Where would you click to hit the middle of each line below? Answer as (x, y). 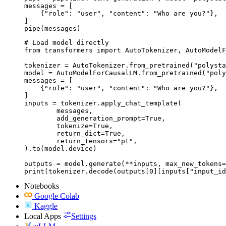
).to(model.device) (61, 149)
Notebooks (42, 186)
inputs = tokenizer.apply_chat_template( (103, 103)
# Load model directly (67, 43)
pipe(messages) (52, 29)
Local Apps (43, 216)
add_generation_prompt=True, (40, 119)
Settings (84, 216)
